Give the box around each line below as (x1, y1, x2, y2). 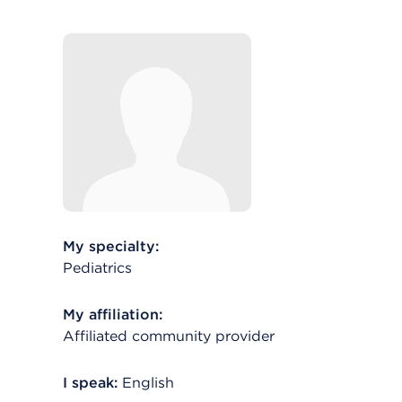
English (122, 374, 174, 391)
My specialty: (63, 238, 159, 255)
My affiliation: (63, 306, 162, 323)
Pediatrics (63, 259, 132, 276)
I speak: (63, 374, 118, 391)
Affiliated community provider (63, 328, 275, 345)
